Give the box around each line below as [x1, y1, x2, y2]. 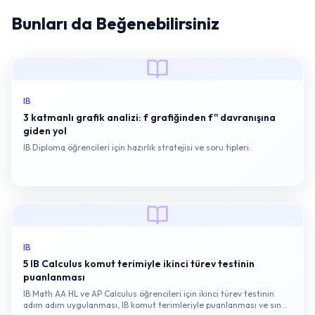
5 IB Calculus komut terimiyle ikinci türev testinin [23, 257, 255, 270]
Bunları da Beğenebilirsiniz [11, 13, 219, 34]
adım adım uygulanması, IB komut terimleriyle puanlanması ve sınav [23, 300, 290, 310]
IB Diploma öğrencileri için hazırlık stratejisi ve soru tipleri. [23, 142, 251, 153]
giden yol [23, 124, 67, 137]
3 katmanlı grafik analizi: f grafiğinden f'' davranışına [23, 111, 276, 124]
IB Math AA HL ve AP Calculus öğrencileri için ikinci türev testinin [23, 288, 274, 299]
